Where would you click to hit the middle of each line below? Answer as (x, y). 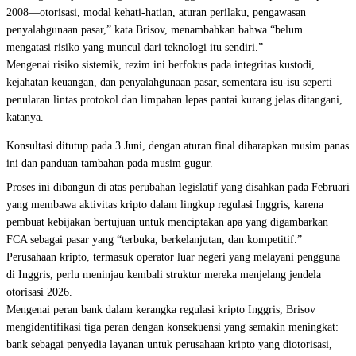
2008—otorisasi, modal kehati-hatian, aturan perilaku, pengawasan (156, 12)
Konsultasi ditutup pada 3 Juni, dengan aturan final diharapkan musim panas (178, 146)
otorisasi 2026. (39, 292)
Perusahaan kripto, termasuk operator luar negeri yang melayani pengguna (173, 257)
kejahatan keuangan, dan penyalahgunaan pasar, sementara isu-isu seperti (169, 82)
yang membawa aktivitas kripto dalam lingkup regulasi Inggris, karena (165, 205)
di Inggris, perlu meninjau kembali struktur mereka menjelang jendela (164, 275)
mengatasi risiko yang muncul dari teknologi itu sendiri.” (135, 47)
